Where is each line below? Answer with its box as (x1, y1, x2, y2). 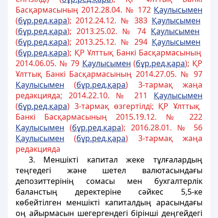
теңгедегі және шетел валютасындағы (16, 165, 202, 176)
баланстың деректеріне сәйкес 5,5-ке (16, 186, 202, 197)
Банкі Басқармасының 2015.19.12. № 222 (16, 111, 202, 122)
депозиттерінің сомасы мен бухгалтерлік (16, 176, 202, 186)
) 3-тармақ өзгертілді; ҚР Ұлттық (67, 101, 200, 111)
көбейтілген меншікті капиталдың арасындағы (16, 197, 202, 208)
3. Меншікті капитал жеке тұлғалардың (28, 154, 202, 165)
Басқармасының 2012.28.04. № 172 (16, 4, 154, 15)
